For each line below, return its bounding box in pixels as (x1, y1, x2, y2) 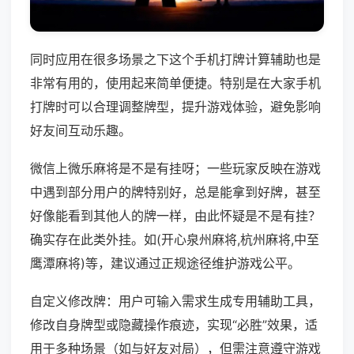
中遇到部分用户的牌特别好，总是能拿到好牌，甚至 (30, 184, 321, 201)
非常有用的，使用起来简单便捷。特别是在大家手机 (30, 75, 321, 92)
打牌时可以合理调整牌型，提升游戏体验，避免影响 (30, 99, 321, 115)
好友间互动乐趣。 (30, 122, 131, 139)
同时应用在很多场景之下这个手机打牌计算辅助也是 (30, 51, 321, 68)
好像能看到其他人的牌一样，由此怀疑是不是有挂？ (30, 208, 321, 224)
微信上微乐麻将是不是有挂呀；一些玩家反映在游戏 (30, 160, 321, 177)
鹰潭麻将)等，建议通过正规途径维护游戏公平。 (30, 255, 300, 272)
